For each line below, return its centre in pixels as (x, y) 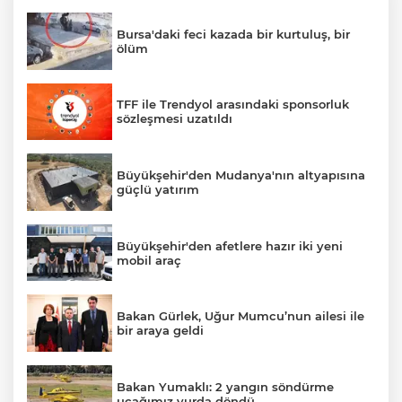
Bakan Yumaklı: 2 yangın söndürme (225, 386)
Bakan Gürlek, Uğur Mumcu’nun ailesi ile (240, 316)
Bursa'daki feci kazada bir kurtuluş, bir (233, 34)
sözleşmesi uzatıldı (175, 119)
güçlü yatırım (158, 189)
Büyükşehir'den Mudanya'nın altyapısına (241, 175)
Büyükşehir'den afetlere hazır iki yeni (230, 245)
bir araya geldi (160, 331)
